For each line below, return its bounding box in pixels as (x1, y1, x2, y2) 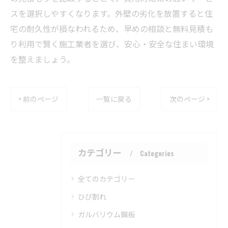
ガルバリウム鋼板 (78, 209, 135, 219)
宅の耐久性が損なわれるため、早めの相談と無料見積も (10, 22, 213, 35)
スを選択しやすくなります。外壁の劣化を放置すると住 (10, 7, 213, 19)
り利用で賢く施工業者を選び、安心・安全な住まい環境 (10, 38, 214, 50)
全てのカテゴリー (78, 173, 135, 184)
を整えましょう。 (10, 53, 75, 65)
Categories (140, 148, 174, 158)
